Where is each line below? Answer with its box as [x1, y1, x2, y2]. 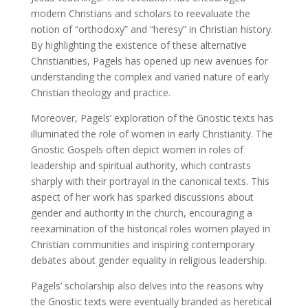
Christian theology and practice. [30, 85, 170, 99]
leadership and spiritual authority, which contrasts [30, 158, 251, 172]
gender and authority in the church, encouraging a [30, 206, 252, 219]
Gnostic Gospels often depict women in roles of [30, 142, 243, 156]
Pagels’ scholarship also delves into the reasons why [30, 278, 263, 292]
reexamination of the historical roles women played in [30, 221, 270, 235]
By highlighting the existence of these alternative [30, 38, 247, 52]
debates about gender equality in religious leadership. [30, 253, 267, 267]
